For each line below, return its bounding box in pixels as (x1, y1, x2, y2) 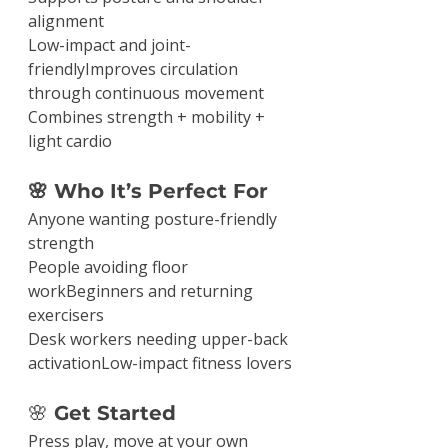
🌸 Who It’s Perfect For (28, 178, 268, 203)
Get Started (48, 400, 176, 425)
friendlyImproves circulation (28, 57, 242, 80)
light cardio (28, 129, 112, 152)
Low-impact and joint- (28, 33, 191, 56)
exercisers (28, 303, 104, 326)
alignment (28, 9, 104, 32)
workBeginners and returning (28, 279, 257, 302)
